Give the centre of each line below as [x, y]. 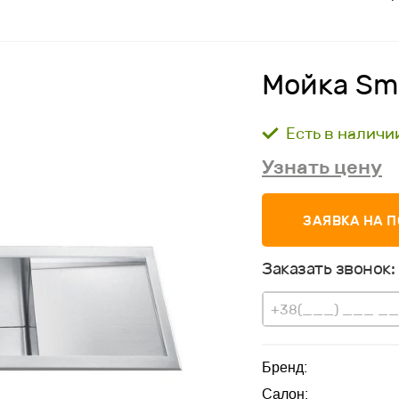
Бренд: [285, 367]
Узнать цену [322, 167]
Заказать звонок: [328, 269]
